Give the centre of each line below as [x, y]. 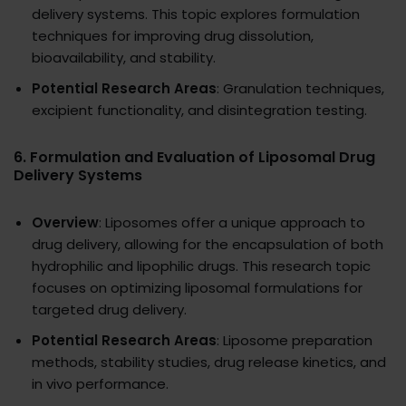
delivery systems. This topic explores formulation [196, 14]
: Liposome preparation [295, 341]
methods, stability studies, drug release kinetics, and [209, 362]
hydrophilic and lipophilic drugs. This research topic [201, 266]
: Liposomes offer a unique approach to [232, 223]
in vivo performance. [100, 384]
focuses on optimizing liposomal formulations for [197, 288]
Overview [65, 223]
